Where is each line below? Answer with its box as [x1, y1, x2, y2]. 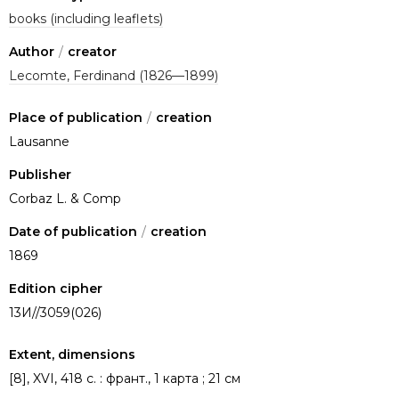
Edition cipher [9, 281, 102, 297]
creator [68, 44, 117, 61]
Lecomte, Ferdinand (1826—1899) [9, 68, 218, 85]
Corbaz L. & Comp [9, 191, 121, 208]
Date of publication [9, 224, 137, 240]
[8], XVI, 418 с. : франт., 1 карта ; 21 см [9, 370, 240, 387]
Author [9, 44, 54, 61]
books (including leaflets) [9, 11, 163, 28]
